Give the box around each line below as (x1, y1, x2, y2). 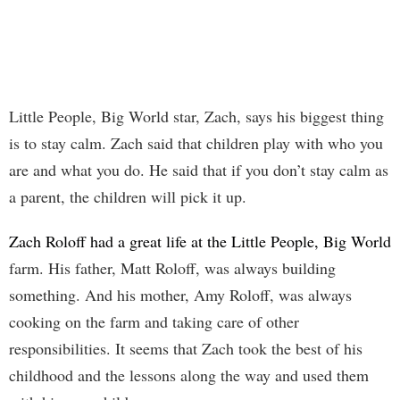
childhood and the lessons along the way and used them (9, 364, 369, 387)
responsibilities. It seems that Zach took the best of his (9, 337, 362, 360)
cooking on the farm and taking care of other (9, 311, 299, 333)
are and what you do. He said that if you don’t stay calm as (9, 159, 388, 181)
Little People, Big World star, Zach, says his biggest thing (9, 105, 384, 128)
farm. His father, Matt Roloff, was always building (9, 257, 336, 279)
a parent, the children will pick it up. (9, 186, 246, 208)
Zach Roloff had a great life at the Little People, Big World (9, 230, 391, 253)
